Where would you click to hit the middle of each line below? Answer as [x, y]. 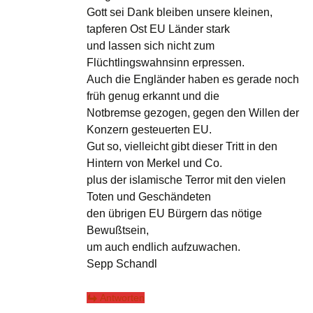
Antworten [122, 298]
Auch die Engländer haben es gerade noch [193, 80]
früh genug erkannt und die [153, 96]
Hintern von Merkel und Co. [154, 163]
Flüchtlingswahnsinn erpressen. [166, 63]
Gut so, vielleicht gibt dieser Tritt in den [182, 147]
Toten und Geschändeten [149, 197]
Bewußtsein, [118, 231]
